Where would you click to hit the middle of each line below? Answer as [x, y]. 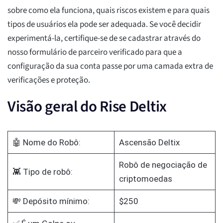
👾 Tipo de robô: [42, 172]
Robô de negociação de [163, 165]
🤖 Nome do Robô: [46, 143]
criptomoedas [145, 179]
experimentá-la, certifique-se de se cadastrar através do [104, 39]
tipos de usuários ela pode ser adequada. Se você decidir [104, 25]
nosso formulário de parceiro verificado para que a [95, 53]
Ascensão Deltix [149, 143]
